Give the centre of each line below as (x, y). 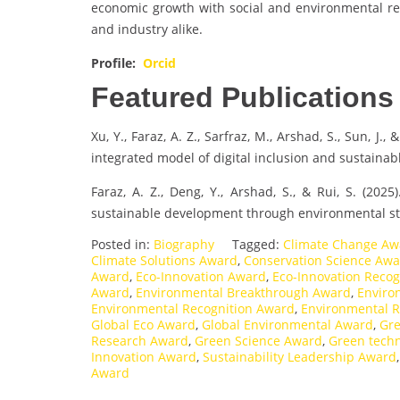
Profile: (115, 63)
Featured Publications (242, 98)
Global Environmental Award (287, 325)
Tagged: (258, 245)
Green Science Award (258, 341)
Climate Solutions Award (164, 261)
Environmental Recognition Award (193, 309)
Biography (184, 245)
